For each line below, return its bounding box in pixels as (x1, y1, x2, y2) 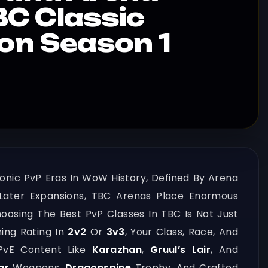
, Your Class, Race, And (124, 225, 239, 239)
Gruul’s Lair (150, 243, 211, 257)
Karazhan (92, 243, 142, 257)
